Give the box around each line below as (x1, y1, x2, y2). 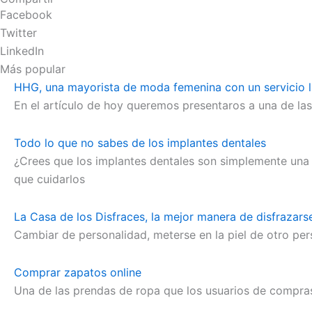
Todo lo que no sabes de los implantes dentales (14, 136, 266, 150)
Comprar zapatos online (14, 265, 141, 279)
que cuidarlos (14, 172, 85, 186)
